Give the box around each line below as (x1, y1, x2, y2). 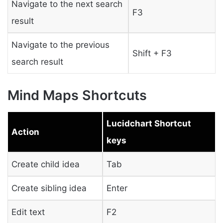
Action (11, 126, 39, 137)
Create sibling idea (11, 183, 87, 193)
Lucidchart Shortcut (106, 118, 191, 128)
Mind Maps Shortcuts (7, 87, 147, 104)
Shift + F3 (132, 48, 172, 58)
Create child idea (11, 159, 80, 169)
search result (11, 56, 63, 67)
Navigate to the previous (11, 39, 110, 50)
